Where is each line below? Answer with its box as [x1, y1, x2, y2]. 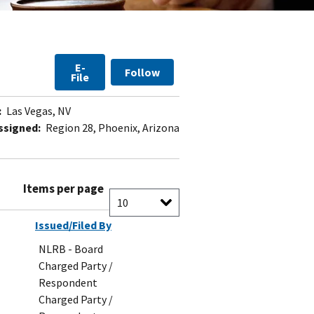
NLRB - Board [39, 242, 103, 257]
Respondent [39, 275, 97, 290]
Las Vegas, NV [4, 104, 71, 118]
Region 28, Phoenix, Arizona [43, 121, 179, 135]
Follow [125, 65, 160, 80]
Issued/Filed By [35, 218, 111, 233]
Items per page [23, 181, 104, 197]
